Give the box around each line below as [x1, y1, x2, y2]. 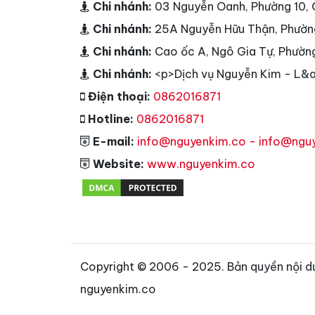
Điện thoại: [85, 89, 153, 104]
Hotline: [85, 112, 136, 127]
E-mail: [90, 134, 137, 149]
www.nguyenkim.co [147, 157, 255, 172]
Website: [90, 157, 147, 172]
